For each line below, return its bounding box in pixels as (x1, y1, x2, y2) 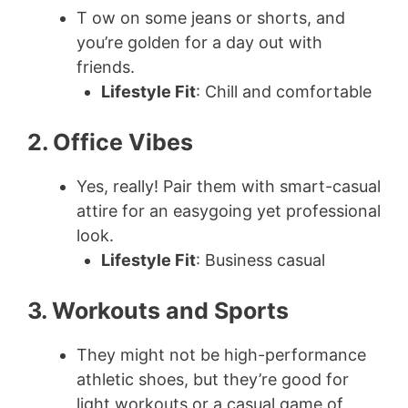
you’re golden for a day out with (76, 33, 322, 52)
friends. (76, 57, 135, 76)
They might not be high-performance (76, 345, 366, 364)
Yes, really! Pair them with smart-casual (76, 177, 381, 196)
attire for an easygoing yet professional (76, 201, 381, 220)
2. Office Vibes (27, 128, 193, 156)
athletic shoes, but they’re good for (76, 370, 349, 389)
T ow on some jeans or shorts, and (76, 8, 345, 27)
